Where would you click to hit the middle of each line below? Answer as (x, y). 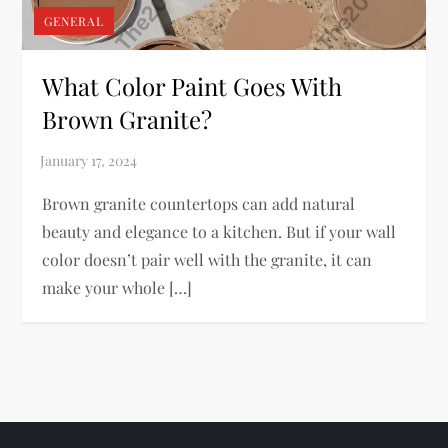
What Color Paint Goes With (192, 85)
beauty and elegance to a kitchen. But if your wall (219, 231)
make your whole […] (117, 287)
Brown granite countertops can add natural (199, 203)
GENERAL (74, 20)
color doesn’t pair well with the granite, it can (207, 259)
